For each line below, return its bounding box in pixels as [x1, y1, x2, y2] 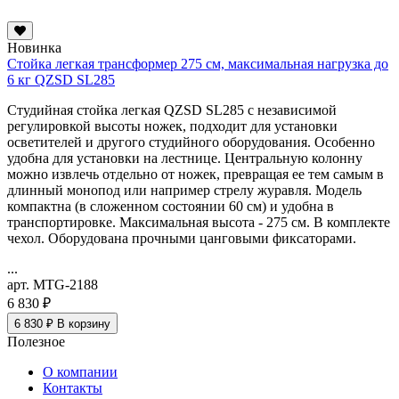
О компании [43, 364, 118, 380]
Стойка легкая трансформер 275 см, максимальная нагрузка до [7, 56, 388, 72]
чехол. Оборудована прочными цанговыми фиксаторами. [7, 231, 356, 247]
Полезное [7, 334, 65, 350]
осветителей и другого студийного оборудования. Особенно [7, 134, 375, 151]
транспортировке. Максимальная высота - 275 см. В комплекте [7, 215, 390, 231]
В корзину [53, 317, 110, 331]
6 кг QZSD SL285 [7, 72, 115, 88]
